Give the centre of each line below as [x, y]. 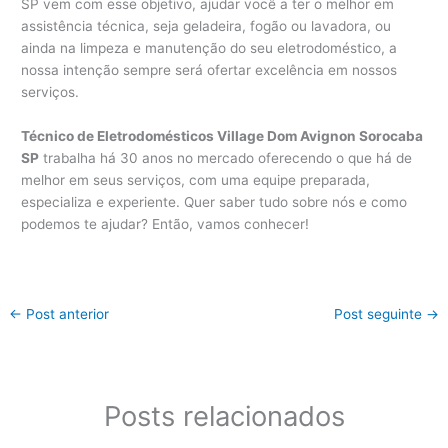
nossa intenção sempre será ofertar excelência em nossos [209, 69]
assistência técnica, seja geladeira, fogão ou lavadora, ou [206, 25]
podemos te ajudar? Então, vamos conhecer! [165, 223]
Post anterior [66, 313]
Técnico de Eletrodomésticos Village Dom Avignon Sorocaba [222, 135]
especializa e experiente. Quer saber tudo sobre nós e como [214, 201]
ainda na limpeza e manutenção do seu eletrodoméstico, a [209, 47]
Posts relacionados [224, 416]
